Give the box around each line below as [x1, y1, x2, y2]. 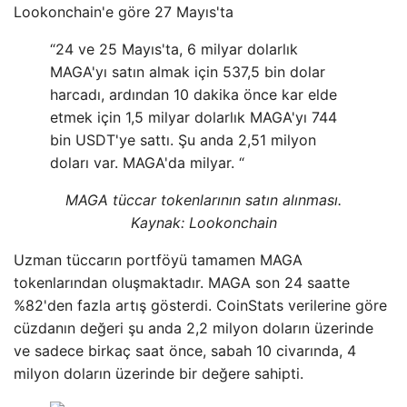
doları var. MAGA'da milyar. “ [50, 154, 244, 172]
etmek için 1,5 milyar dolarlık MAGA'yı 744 [50, 108, 337, 126]
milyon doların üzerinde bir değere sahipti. [14, 364, 303, 382]
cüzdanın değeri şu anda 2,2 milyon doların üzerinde [14, 319, 373, 337]
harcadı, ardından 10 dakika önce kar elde [50, 85, 337, 104]
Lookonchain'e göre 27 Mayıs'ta [14, 3, 233, 21]
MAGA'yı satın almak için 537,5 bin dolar [50, 63, 325, 81]
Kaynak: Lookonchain [130, 213, 277, 232]
